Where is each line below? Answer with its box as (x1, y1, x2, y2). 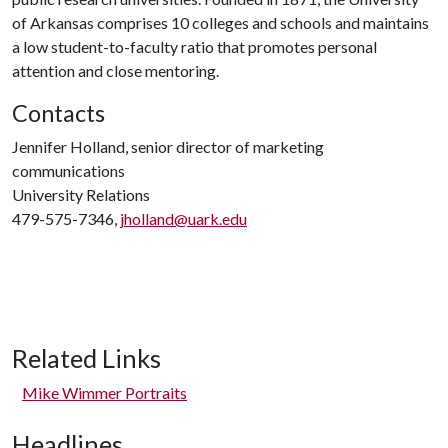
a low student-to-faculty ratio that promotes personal (12, 37, 377, 56)
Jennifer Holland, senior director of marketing (12, 137, 324, 156)
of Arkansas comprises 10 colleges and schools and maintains (12, 13, 429, 32)
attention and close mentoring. (12, 61, 219, 80)
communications (12, 161, 125, 180)
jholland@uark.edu (120, 209, 247, 228)
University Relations (12, 185, 150, 204)
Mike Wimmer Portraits (22, 383, 187, 402)
